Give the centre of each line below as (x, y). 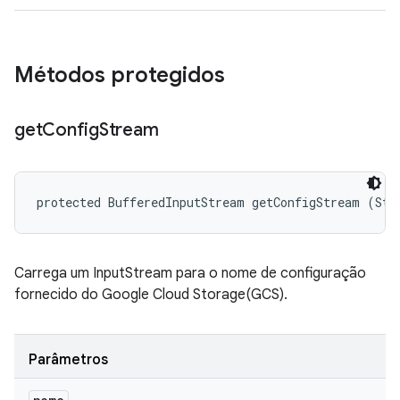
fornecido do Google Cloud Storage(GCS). (151, 295)
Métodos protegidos (120, 75)
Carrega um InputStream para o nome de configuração (190, 273)
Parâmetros (68, 360)
